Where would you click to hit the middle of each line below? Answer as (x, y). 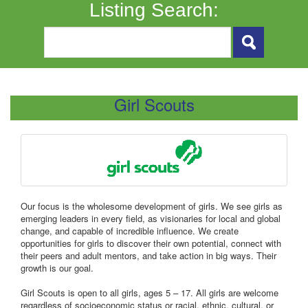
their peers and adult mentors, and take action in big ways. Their (148, 255)
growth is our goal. (57, 267)
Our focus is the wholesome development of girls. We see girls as (152, 206)
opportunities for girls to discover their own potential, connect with (151, 243)
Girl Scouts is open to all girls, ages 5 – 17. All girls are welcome (150, 292)
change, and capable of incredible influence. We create (130, 230)
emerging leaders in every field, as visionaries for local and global (151, 218)
